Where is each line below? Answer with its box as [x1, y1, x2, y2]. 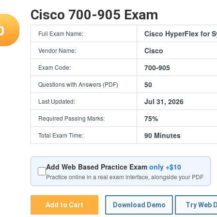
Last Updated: [38, 96, 75, 105]
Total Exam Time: [38, 130, 83, 139]
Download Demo [112, 201, 166, 209]
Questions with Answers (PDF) [38, 79, 118, 88]
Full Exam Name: [38, 29, 83, 37]
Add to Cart [46, 201, 83, 209]
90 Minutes [144, 130, 181, 140]
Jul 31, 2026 [144, 96, 184, 106]
